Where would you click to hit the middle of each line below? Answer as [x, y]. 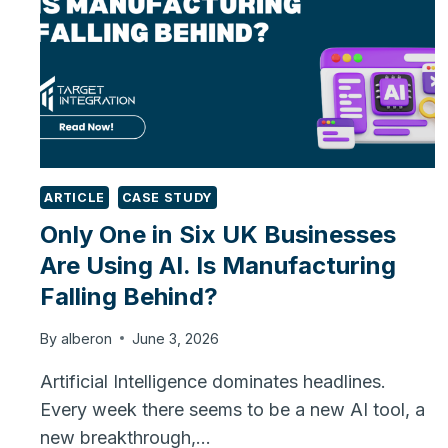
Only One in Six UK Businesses [218, 235]
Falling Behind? [129, 297]
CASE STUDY [167, 197]
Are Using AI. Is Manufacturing [218, 266]
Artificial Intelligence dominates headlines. [213, 381]
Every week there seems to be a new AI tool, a [233, 409]
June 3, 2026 [175, 338]
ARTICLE [74, 197]
